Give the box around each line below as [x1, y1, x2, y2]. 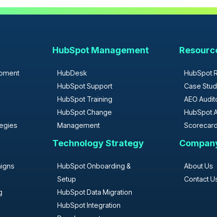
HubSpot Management [52, 45, 149, 55]
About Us [184, 161, 214, 170]
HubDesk [57, 68, 87, 77]
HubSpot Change [57, 108, 112, 116]
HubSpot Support [57, 81, 112, 90]
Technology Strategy [52, 138, 144, 148]
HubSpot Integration [57, 201, 121, 209]
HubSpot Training [57, 94, 112, 103]
